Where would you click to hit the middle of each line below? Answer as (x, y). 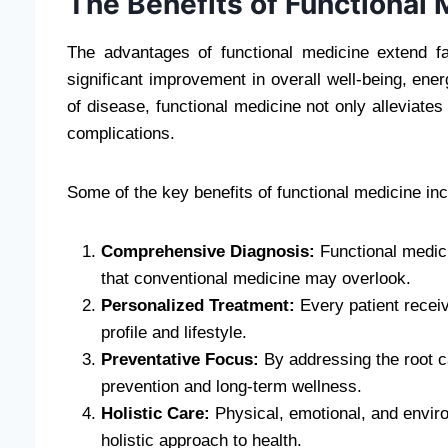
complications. (121, 133)
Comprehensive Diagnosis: (208, 251)
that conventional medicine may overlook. (256, 278)
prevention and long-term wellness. (231, 386)
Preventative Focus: (180, 359)
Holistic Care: (155, 413)
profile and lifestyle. (174, 332)
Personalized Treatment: (198, 305)
